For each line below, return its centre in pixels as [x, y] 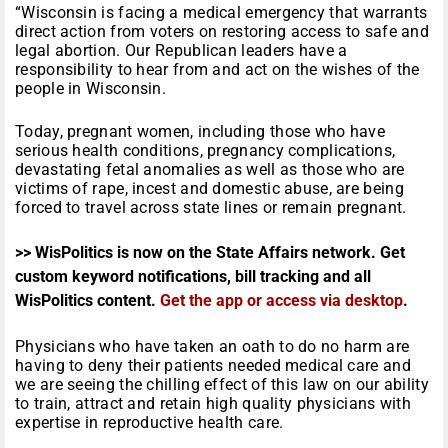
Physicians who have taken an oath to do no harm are [212, 347]
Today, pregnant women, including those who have [200, 132]
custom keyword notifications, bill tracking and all [193, 277]
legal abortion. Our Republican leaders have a [181, 51]
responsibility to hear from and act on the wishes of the [217, 70]
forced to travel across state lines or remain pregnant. [211, 208]
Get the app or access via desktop [281, 301]
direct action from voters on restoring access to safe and [222, 32]
